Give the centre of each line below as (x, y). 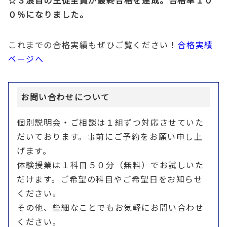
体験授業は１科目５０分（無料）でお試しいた (110, 164)
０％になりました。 (48, 14)
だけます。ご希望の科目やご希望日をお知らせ (110, 179)
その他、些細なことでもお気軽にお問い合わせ (110, 207)
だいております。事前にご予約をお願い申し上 (110, 136)
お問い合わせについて (65, 97)
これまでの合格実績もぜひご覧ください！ (93, 44)
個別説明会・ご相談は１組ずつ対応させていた (110, 122)
